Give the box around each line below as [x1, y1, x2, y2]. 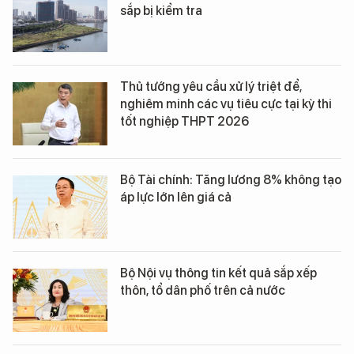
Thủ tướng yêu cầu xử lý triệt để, [120, 79, 302, 95]
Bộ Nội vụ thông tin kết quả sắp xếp [120, 265, 317, 281]
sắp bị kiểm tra [120, 3, 202, 19]
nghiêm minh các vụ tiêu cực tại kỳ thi [120, 96, 332, 112]
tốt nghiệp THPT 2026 [120, 114, 250, 130]
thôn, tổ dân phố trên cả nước [120, 283, 285, 299]
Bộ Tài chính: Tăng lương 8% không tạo [120, 172, 341, 188]
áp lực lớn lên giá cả [120, 190, 232, 205]
